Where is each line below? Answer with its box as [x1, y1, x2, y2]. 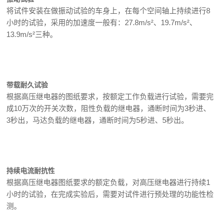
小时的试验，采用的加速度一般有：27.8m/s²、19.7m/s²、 [6, 18, 197, 27]
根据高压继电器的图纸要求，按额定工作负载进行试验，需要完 [6, 92, 214, 101]
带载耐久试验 [6, 81, 48, 89]
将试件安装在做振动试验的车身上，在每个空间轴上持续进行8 [6, 6, 211, 15]
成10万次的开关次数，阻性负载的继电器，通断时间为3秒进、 [6, 104, 211, 112]
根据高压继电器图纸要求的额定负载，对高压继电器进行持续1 [6, 178, 211, 186]
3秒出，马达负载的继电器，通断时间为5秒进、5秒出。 [6, 116, 189, 124]
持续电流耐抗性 [6, 167, 55, 175]
